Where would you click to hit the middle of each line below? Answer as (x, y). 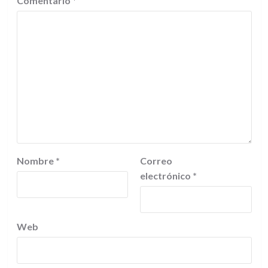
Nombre (36, 161)
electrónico (166, 176)
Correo (156, 161)
